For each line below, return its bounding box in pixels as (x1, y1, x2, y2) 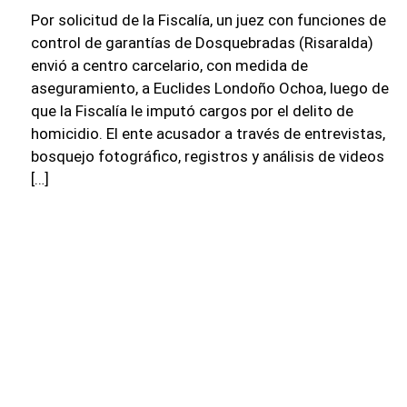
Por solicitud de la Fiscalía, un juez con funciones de (30, 10, 386, 29)
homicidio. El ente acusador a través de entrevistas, (30, 124, 385, 143)
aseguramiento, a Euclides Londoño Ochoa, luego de (30, 78, 389, 97)
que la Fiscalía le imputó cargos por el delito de (30, 101, 353, 120)
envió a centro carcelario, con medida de (30, 55, 308, 74)
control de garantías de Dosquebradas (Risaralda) (30, 33, 373, 52)
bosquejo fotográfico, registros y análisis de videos (30, 146, 384, 165)
